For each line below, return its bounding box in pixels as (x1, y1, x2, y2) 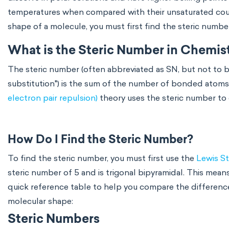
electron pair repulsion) (8, 93, 98, 103)
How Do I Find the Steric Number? (8, 134, 193, 146)
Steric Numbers (8, 214, 100, 226)
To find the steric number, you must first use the (8, 153, 196, 163)
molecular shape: (8, 196, 73, 206)
